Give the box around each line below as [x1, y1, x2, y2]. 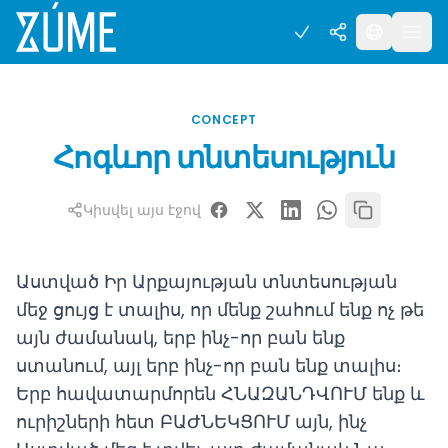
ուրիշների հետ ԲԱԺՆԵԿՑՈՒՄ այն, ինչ [16, 409, 367, 434]
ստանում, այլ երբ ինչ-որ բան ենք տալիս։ [16, 353, 402, 378]
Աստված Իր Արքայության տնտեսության [16, 269, 397, 294]
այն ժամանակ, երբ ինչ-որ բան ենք [16, 325, 345, 350]
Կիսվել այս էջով [83, 200, 201, 220]
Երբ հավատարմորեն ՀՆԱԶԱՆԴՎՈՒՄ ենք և [16, 381, 425, 406]
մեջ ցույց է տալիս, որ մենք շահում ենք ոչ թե [16, 297, 424, 322]
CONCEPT [190, 111, 258, 128]
